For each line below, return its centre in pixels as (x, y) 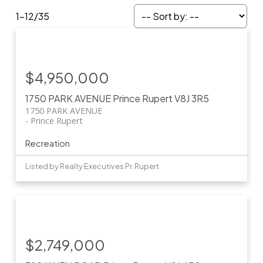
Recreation (47, 144)
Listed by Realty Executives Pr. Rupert (92, 166)
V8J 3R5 (191, 99)
